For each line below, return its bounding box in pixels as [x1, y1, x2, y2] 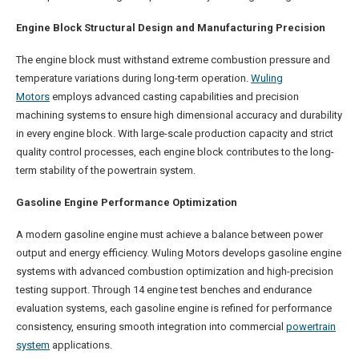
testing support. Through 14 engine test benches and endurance [16, 284, 312, 296]
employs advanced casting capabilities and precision [50, 91, 299, 103]
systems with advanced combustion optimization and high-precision [16, 265, 333, 278]
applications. [50, 339, 112, 352]
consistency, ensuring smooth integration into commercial [16, 321, 286, 333]
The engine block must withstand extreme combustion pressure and [16, 54, 330, 67]
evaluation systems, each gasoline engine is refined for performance [16, 302, 332, 315]
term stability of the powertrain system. [16, 164, 196, 177]
